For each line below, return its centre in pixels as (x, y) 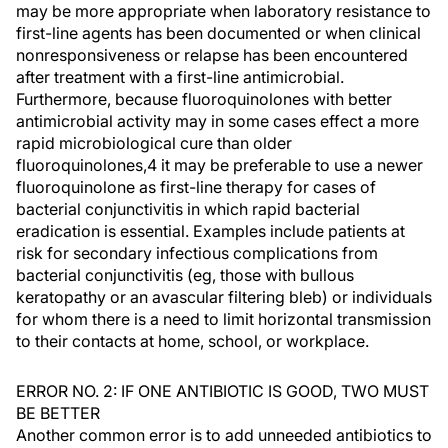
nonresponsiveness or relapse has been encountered (212, 55)
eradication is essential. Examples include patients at (210, 231)
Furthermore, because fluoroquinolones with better (204, 99)
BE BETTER (58, 413)
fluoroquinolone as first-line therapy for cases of (196, 187)
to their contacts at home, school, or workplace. (192, 341)
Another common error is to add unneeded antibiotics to (224, 435)
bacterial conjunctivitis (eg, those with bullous (185, 275)
